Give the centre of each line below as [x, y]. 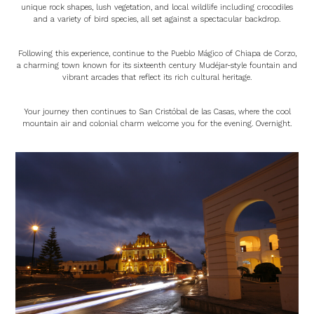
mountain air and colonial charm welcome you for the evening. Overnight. [157, 123]
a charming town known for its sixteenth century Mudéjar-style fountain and [157, 65]
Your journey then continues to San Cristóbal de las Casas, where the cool [157, 111]
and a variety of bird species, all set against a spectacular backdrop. [157, 19]
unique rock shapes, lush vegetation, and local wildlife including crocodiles [157, 7]
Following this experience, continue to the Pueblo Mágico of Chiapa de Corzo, [157, 53]
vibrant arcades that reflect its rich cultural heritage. [157, 77]
